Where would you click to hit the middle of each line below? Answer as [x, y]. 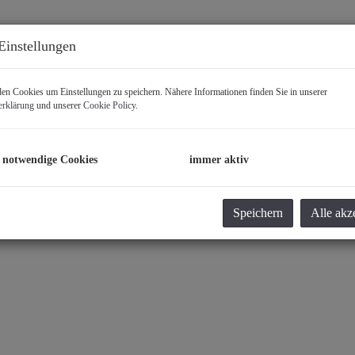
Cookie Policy [109, 105]
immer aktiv [219, 160]
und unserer [59, 105]
